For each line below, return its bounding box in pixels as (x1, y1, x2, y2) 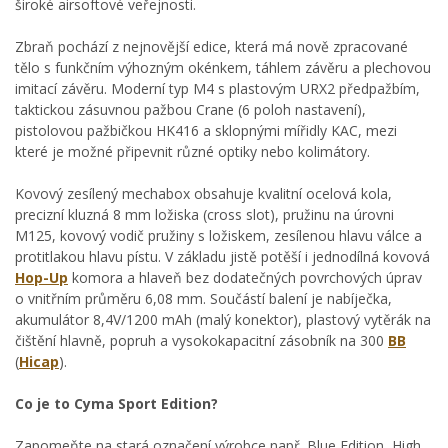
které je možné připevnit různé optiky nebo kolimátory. (15, 142, 370, 161)
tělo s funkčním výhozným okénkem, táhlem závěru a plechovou (15, 58, 431, 77)
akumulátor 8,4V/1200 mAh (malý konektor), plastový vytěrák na (15, 310, 431, 329)
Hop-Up (15, 268, 68, 287)
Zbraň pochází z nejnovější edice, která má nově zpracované (15, 37, 408, 56)
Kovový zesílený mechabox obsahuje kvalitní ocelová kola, (15, 184, 392, 203)
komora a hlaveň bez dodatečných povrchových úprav (68, 268, 422, 287)
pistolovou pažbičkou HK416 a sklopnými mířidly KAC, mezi (15, 121, 397, 140)
